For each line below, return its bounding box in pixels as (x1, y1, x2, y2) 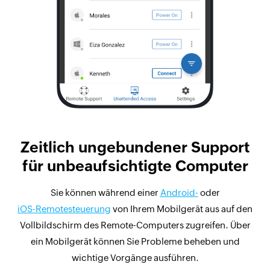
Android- (160, 187, 198, 198)
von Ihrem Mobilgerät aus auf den (111, 203, 253, 214)
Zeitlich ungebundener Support (20, 138, 250, 155)
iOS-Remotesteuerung (17, 203, 111, 214)
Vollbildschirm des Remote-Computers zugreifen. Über (19, 219, 251, 230)
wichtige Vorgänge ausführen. (71, 252, 199, 263)
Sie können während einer (50, 187, 160, 198)
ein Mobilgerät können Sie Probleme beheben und (30, 236, 240, 246)
